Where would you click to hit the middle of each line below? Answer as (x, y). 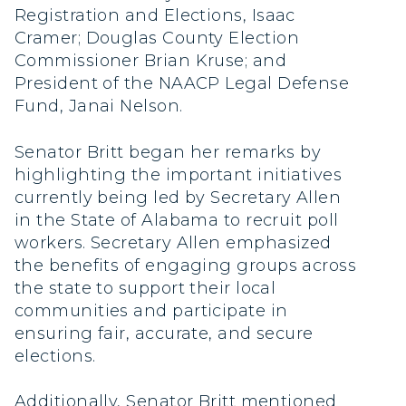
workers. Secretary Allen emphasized (173, 242)
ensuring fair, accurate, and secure (164, 333)
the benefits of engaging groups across (186, 265)
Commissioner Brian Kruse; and (151, 61)
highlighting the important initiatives (179, 174)
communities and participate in (151, 310)
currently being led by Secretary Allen (178, 197)
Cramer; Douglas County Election (157, 39)
